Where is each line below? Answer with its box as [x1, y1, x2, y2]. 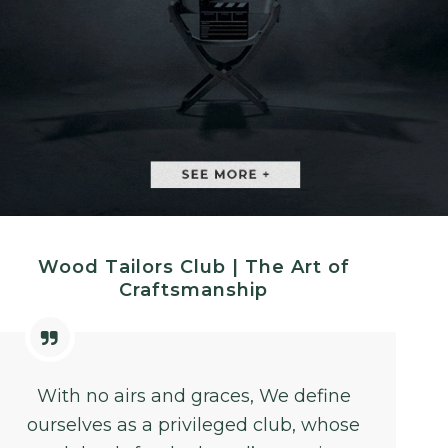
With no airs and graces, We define [36, 385, 351, 408]
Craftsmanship [119, 278, 269, 301]
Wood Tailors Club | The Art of [37, 255, 350, 278]
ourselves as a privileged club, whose [27, 414, 361, 437]
